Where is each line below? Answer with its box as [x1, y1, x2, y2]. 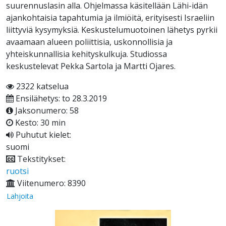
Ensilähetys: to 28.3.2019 [14, 93, 107, 104]
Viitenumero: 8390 [15, 178, 86, 189]
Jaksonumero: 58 [13, 105, 79, 117]
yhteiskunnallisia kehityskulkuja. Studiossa [6, 48, 167, 60]
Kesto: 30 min [13, 117, 66, 129]
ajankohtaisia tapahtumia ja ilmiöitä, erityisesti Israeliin [6, 12, 214, 24]
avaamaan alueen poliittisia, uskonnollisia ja [6, 36, 173, 48]
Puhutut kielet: [14, 129, 71, 141]
